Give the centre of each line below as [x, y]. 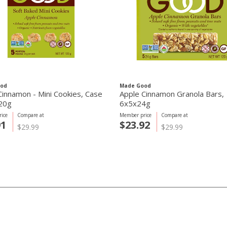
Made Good [135, 86]
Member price [136, 115]
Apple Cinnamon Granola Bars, [172, 94]
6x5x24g [135, 103]
